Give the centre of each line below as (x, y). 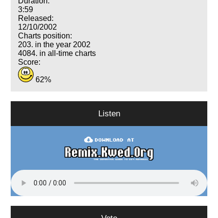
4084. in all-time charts (57, 53)
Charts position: (45, 36)
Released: (36, 18)
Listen (109, 113)
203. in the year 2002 (54, 44)
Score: (29, 62)
